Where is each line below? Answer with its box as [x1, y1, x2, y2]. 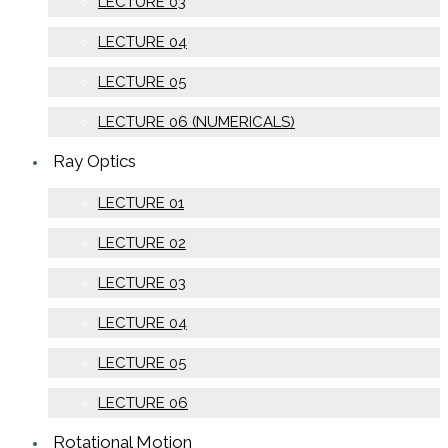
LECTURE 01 [98, 193, 184, 212]
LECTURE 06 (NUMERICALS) [98, 112, 295, 131]
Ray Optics [53, 150, 136, 171]
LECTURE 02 [98, 233, 186, 252]
